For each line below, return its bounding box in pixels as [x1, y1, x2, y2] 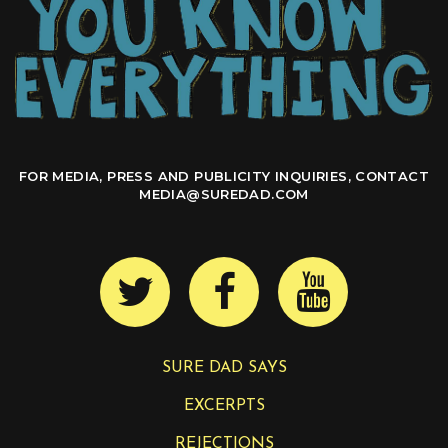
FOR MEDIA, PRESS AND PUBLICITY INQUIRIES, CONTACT [18, 168, 430, 185]
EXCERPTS [183, 397, 265, 414]
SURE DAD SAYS [161, 359, 287, 376]
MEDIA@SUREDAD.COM [139, 186, 309, 203]
